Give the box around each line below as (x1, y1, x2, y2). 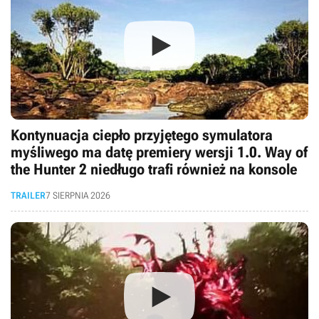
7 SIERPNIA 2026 (46, 190, 110, 201)
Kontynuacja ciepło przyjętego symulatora (11, 127, 273, 144)
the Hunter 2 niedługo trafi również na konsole (11, 161, 297, 178)
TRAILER (11, 190, 46, 201)
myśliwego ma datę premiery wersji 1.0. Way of (11, 144, 308, 161)
